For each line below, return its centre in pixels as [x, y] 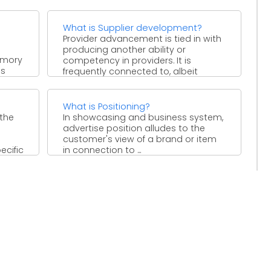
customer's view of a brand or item [140, 139]
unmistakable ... [96, 82]
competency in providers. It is [127, 60]
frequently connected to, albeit [131, 71]
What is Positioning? [107, 106]
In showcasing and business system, [143, 117]
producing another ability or [125, 49]
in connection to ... [102, 150]
